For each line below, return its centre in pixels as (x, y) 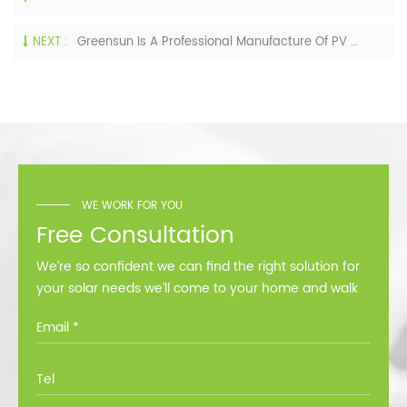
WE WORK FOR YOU (132, 206)
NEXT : (50, 42)
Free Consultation (135, 236)
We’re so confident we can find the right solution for (198, 267)
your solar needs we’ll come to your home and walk (197, 288)
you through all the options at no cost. (155, 310)
